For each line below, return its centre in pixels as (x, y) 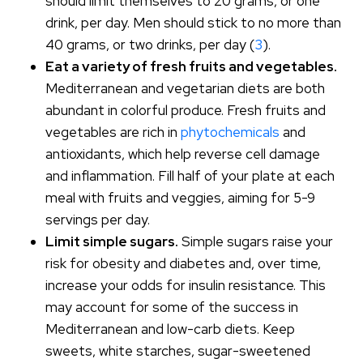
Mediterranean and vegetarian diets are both (186, 88)
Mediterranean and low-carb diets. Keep (171, 329)
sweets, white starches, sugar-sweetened (178, 351)
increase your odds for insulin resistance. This (186, 285)
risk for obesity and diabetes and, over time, (184, 263)
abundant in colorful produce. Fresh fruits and (186, 110)
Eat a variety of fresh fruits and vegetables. (192, 66)
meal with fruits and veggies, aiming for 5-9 (181, 198)
